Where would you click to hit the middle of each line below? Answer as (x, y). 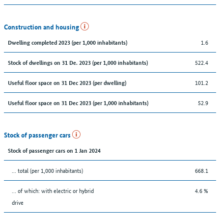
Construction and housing (42, 26)
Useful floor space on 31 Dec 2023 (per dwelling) (67, 82)
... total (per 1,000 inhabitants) (47, 170)
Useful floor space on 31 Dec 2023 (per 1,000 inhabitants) (78, 102)
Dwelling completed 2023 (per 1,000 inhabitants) (68, 42)
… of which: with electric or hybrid (53, 190)
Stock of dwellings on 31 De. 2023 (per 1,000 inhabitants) (78, 62)
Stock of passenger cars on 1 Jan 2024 (54, 150)
